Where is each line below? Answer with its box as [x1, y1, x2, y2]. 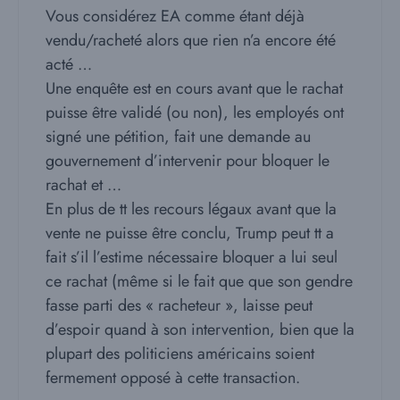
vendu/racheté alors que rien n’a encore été [46, 28, 336, 52]
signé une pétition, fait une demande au [46, 124, 311, 148]
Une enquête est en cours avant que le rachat [46, 76, 343, 100]
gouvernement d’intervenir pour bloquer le [46, 148, 329, 172]
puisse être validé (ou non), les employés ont [46, 100, 344, 124]
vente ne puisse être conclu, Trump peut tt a [46, 221, 334, 245]
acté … [46, 52, 92, 76]
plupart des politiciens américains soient [46, 341, 314, 365]
